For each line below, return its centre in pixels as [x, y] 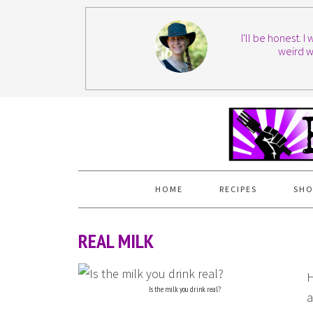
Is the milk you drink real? [185, 289]
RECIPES [238, 189]
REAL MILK [116, 241]
